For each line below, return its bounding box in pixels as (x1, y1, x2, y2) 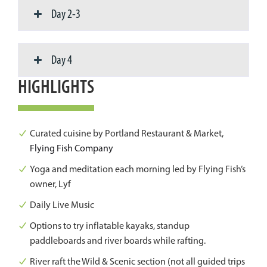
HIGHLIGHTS (18, 75, 94, 98)
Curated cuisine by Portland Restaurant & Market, (30, 128, 223, 139)
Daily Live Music (30, 199, 94, 211)
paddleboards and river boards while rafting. (30, 235, 206, 247)
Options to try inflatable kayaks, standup (30, 220, 190, 232)
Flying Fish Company (30, 142, 113, 154)
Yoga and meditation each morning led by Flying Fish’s (30, 163, 246, 175)
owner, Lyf (30, 178, 71, 190)
